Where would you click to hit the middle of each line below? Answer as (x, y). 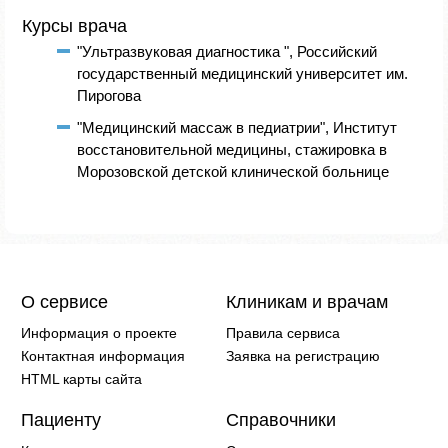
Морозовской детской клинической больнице (233, 171)
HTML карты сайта (82, 378)
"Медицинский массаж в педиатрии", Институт (237, 127)
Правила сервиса (283, 332)
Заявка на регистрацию (303, 355)
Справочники (281, 419)
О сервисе (65, 301)
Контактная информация (103, 355)
